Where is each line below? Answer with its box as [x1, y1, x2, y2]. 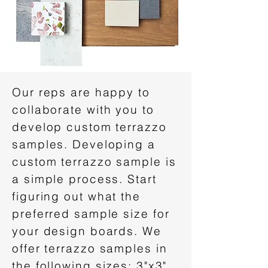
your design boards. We [12, 224, 162, 238]
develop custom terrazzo [12, 120, 167, 134]
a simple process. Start [12, 172, 157, 186]
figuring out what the [12, 189, 141, 203]
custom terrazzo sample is [12, 154, 176, 169]
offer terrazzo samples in [12, 241, 167, 255]
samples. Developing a [12, 137, 156, 151]
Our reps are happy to [12, 85, 150, 99]
